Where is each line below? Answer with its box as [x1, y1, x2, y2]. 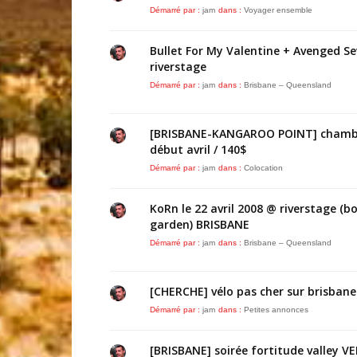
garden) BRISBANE [150, 217, 249, 232]
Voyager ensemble [244, 6, 312, 14]
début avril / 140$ [150, 142, 246, 157]
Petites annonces [244, 305, 308, 314]
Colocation [244, 163, 283, 172]
